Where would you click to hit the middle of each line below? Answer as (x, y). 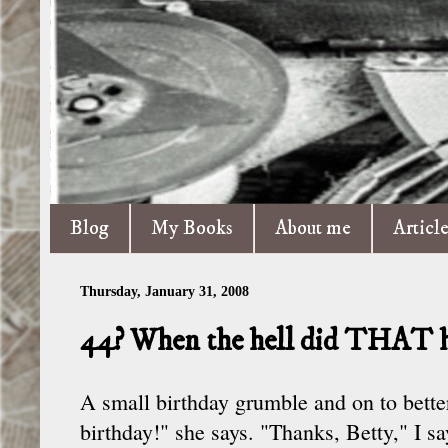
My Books (192, 228)
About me (313, 228)
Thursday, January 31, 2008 (164, 291)
